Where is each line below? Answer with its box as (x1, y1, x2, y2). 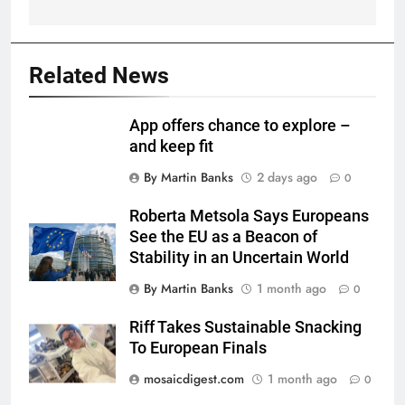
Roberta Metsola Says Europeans (129, 206, 369, 225)
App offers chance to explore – (129, 116, 351, 135)
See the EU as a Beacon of (129, 227, 317, 246)
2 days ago (257, 167, 317, 186)
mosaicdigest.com (144, 369, 244, 388)
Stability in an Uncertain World (129, 248, 349, 267)
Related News (29, 61, 169, 89)
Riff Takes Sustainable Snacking (129, 317, 362, 336)
